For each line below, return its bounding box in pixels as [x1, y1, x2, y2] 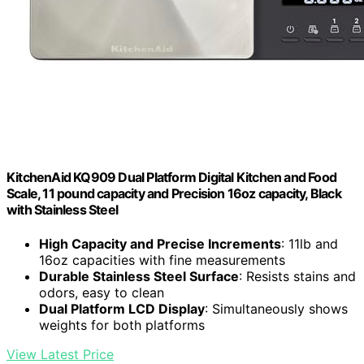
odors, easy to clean [39, 284, 164, 301]
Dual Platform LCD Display [39, 300, 205, 317]
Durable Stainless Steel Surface [39, 267, 239, 284]
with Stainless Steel [6, 201, 118, 219]
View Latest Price [6, 345, 114, 362]
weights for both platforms [39, 316, 205, 333]
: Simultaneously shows [205, 300, 348, 317]
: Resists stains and [239, 267, 356, 284]
